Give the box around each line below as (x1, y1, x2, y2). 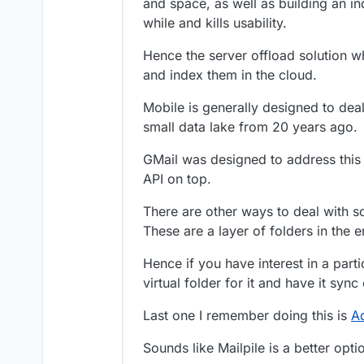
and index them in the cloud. (143, 66, 317, 83)
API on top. (143, 170, 211, 187)
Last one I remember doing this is (143, 306, 351, 323)
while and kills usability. (143, 14, 287, 31)
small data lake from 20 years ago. (143, 118, 357, 135)
